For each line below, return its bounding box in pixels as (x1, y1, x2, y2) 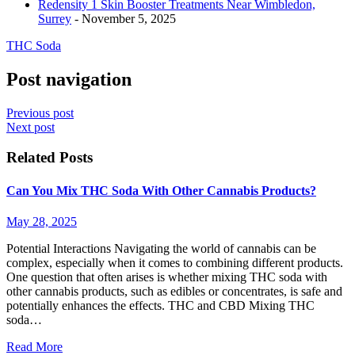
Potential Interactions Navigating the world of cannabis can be (6, 241, 316, 255)
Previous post (6, 105, 74, 120)
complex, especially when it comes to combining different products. (6, 255, 343, 269)
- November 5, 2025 (71, 11, 176, 25)
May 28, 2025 (6, 214, 77, 228)
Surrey (38, 11, 71, 25)
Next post (6, 120, 55, 134)
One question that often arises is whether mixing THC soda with (6, 269, 327, 284)
